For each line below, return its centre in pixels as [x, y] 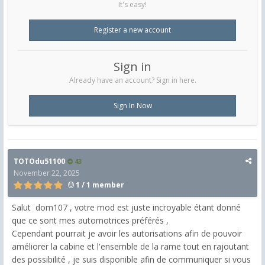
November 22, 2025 [47, 173]
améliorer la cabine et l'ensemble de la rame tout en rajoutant [130, 247]
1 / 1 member [99, 185]
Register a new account [132, 30]
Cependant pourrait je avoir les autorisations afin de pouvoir [127, 234]
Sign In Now [132, 106]
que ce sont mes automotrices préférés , [91, 221]
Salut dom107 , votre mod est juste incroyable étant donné [126, 208]
